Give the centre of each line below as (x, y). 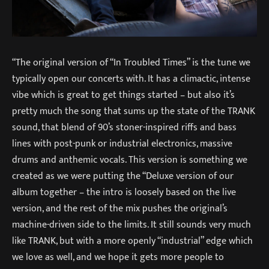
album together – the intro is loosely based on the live (124, 192)
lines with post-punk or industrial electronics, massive (122, 144)
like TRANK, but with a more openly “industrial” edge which (132, 241)
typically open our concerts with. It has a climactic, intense (131, 79)
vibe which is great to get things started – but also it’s (123, 95)
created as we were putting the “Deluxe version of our (123, 176)
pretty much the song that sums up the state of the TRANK (134, 111)
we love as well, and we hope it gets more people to (118, 257)
